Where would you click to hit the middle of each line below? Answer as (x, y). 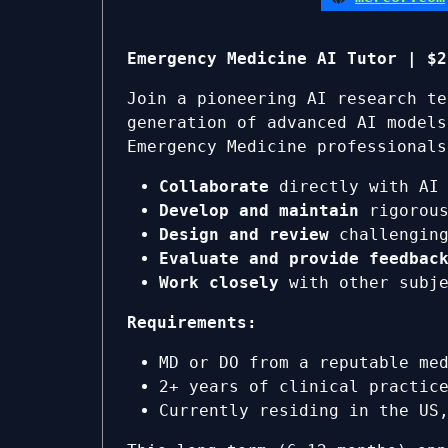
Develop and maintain (259, 210)
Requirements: (192, 322)
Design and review (244, 234)
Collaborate (214, 186)
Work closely (219, 282)
